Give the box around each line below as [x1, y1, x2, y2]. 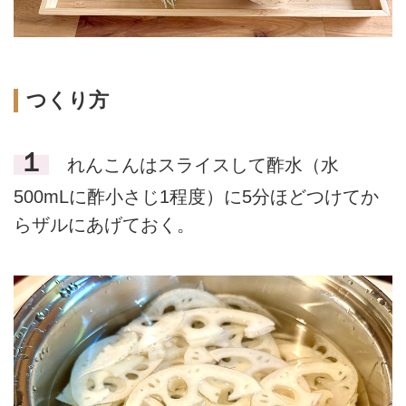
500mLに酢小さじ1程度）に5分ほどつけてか [14, 187, 379, 208]
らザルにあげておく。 [14, 215, 195, 236]
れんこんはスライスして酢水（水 [48, 155, 339, 176]
